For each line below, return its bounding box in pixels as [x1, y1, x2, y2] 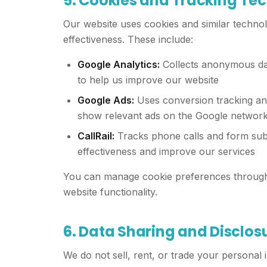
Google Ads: [77, 94, 134, 106]
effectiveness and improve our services [77, 145, 255, 157]
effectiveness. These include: [63, 33, 193, 45]
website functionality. [63, 186, 157, 198]
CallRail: [77, 130, 114, 142]
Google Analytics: [77, 58, 160, 70]
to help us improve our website [77, 74, 219, 86]
